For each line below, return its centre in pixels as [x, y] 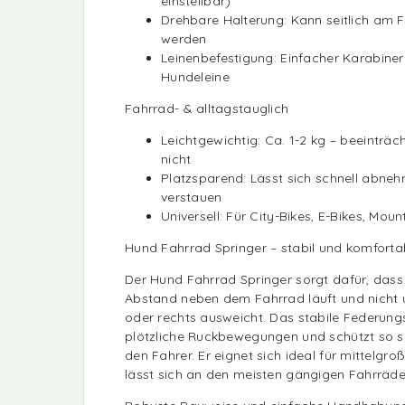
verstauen [192, 197]
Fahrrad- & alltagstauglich [207, 108]
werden [184, 38]
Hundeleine [195, 76]
